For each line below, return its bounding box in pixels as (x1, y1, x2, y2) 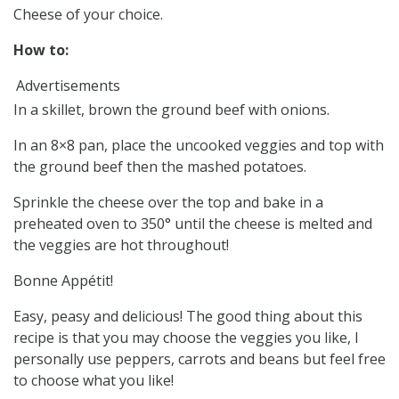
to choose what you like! (13, 370, 174, 390)
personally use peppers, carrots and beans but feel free (13, 348, 386, 369)
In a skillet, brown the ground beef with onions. (13, 99, 330, 119)
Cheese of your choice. (13, 4, 163, 24)
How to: (13, 39, 69, 60)
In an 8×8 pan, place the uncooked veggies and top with (13, 134, 384, 155)
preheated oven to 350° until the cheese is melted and (13, 213, 372, 233)
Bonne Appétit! (13, 270, 113, 290)
